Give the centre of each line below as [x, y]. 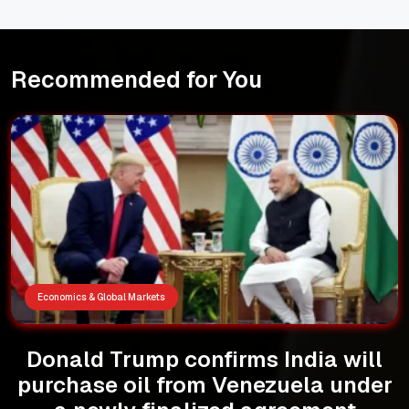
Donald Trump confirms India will [204, 359]
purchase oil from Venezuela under [204, 384]
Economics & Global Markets [101, 297]
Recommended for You [136, 79]
